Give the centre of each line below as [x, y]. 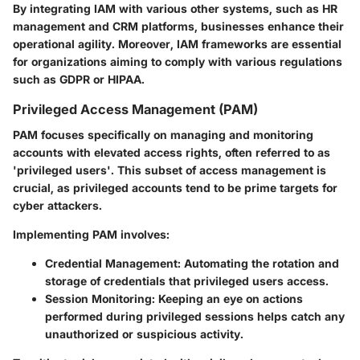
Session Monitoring [98, 298]
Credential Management [111, 263]
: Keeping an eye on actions [227, 298]
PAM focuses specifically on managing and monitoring [163, 134]
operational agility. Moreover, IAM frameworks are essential [177, 43]
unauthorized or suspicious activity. [144, 333]
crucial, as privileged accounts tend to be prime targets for [175, 187]
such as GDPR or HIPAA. [79, 79]
